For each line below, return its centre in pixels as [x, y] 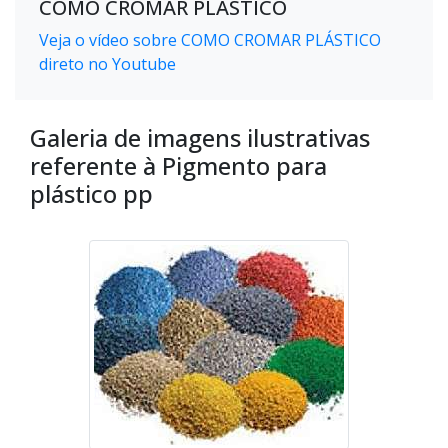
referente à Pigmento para [178, 166]
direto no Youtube [107, 64]
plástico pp [91, 194]
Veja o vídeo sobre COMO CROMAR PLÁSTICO [210, 40]
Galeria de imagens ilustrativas [200, 138]
